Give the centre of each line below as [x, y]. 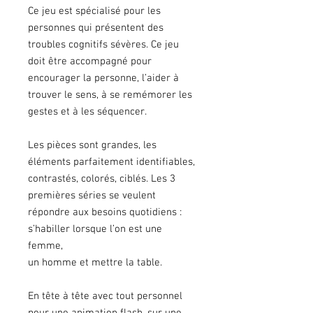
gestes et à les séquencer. [89, 112]
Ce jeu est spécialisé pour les [94, 11]
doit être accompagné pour [90, 61]
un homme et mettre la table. [95, 263]
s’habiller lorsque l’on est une [95, 229]
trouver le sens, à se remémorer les [110, 95]
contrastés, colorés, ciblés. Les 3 [102, 179]
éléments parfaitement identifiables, [111, 162]
